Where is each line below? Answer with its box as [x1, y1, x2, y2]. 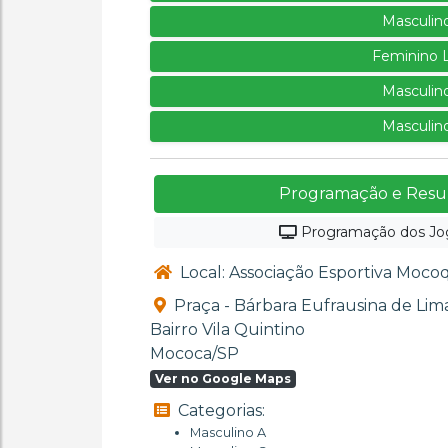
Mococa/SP [150, 344, 239, 363]
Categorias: [174, 401, 265, 420]
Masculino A [190, 425, 266, 440]
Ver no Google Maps [154, 371, 291, 386]
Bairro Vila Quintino [150, 320, 305, 339]
